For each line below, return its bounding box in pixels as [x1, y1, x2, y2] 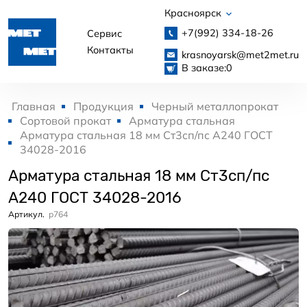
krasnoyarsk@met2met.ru [181, 48, 299, 61]
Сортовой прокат [20, 114, 111, 128]
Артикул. [8, 209, 45, 220]
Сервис [87, 27, 122, 40]
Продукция [73, 99, 134, 114]
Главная [12, 99, 56, 114]
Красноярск [164, 7, 224, 19]
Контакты [87, 43, 134, 56]
